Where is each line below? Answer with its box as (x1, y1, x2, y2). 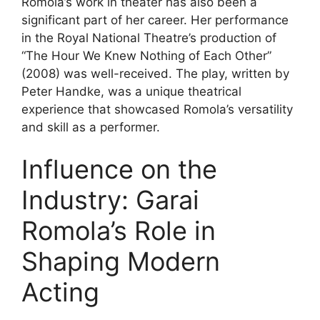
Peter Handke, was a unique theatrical (21, 84, 241, 99)
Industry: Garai (21, 184, 199, 216)
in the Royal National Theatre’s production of (21, 30, 276, 45)
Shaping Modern (21, 246, 220, 277)
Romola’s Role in (21, 215, 216, 246)
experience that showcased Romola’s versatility (21, 101, 293, 116)
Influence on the (21, 154, 217, 185)
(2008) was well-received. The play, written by (21, 66, 289, 81)
